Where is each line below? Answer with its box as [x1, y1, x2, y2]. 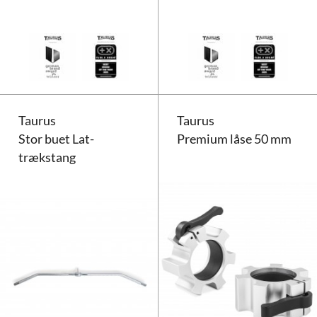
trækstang [18, 150, 76, 166]
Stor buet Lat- [18, 132, 95, 147]
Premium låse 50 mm [177, 132, 292, 147]
